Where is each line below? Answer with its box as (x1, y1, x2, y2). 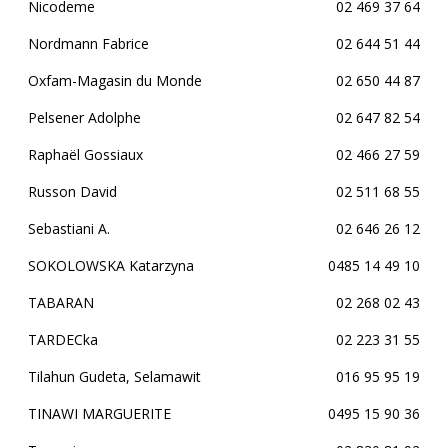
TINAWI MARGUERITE (28, 404, 171, 423)
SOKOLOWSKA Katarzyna (28, 256, 194, 275)
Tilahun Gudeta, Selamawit (28, 367, 201, 386)
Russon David (28, 182, 117, 201)
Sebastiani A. (28, 219, 110, 238)
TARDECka (28, 330, 98, 349)
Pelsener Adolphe (28, 108, 141, 127)
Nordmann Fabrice (28, 34, 149, 53)
